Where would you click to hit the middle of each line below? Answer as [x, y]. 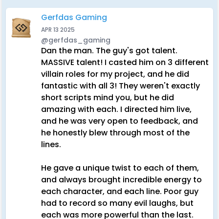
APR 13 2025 [58, 30]
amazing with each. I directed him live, [116, 109]
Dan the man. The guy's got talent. [109, 51]
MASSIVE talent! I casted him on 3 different [125, 62]
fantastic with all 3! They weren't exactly [120, 86]
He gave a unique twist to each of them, [120, 168]
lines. [52, 144]
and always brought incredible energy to [121, 180]
